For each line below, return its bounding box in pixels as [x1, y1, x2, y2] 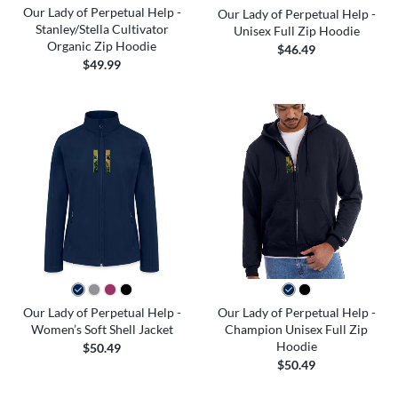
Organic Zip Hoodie [47, 37, 156, 53]
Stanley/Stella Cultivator [35, 20, 169, 36]
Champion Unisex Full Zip [225, 321, 368, 337]
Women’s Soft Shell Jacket [30, 321, 173, 337]
